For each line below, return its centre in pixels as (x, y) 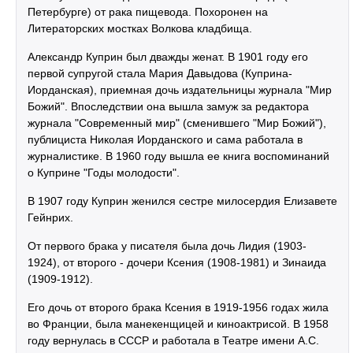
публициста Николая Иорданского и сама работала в (165, 139)
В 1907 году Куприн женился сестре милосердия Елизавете (182, 201)
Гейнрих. (50, 217)
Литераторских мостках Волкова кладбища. (140, 28)
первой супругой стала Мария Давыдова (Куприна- (160, 73)
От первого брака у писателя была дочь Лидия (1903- (167, 246)
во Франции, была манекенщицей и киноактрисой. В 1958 (178, 324)
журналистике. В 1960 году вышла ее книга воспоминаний (178, 156)
